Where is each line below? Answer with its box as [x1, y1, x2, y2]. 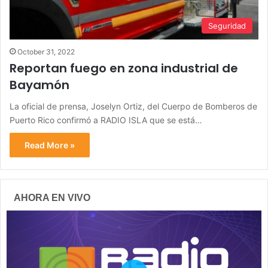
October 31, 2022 [17, 47, 75, 56]
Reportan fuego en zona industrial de [10, 59, 238, 77]
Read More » [25, 139, 75, 150]
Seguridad [208, 20, 246, 31]
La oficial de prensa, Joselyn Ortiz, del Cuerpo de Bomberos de [10, 100, 257, 111]
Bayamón [10, 76, 72, 93]
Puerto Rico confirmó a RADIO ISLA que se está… [10, 114, 202, 125]
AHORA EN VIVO [14, 192, 90, 203]
